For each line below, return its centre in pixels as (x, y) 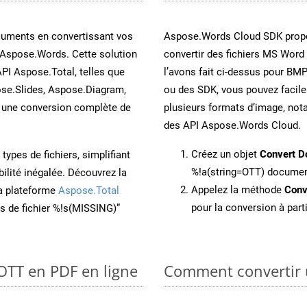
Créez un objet (225, 154)
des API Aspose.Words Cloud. (232, 125)
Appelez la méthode (238, 189)
